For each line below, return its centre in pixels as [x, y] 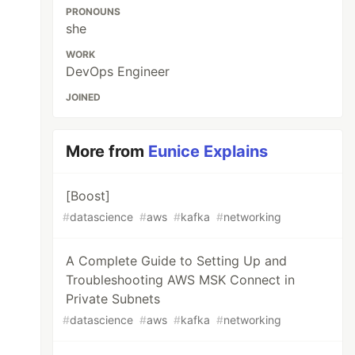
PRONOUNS [94, 11]
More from [107, 151]
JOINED [84, 97]
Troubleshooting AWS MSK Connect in [181, 280]
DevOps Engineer [118, 71]
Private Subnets [113, 299]
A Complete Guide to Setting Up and [177, 261]
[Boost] [88, 196]
